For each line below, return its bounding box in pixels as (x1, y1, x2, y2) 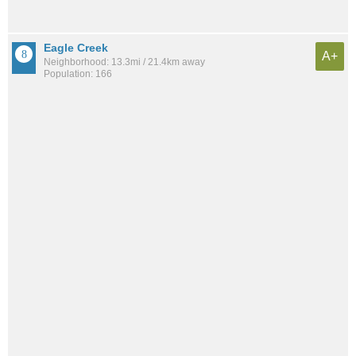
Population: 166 (44, 68, 112, 79)
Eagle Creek (44, 41, 108, 54)
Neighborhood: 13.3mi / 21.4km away (44, 56, 205, 68)
